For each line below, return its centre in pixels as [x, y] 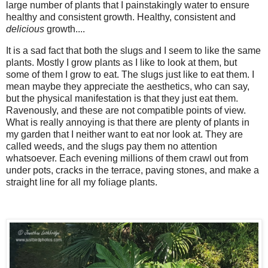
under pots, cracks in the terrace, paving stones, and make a [133, 170]
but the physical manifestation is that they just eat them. [122, 98]
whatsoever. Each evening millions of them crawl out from [127, 158]
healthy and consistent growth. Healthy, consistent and [121, 17]
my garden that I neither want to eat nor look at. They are [124, 134]
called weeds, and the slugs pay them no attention [112, 146]
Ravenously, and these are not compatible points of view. [126, 110]
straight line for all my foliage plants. [83, 182]
